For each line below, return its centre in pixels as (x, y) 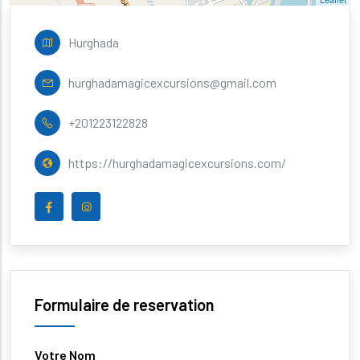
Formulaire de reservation (125, 305)
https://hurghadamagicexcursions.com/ (177, 163)
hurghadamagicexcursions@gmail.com (172, 83)
